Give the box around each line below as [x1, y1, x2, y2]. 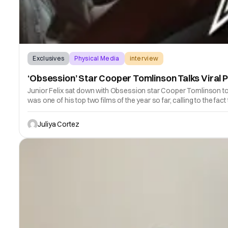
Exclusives [33, 54, 65, 62]
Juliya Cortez [38, 119, 79, 129]
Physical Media [74, 54, 120, 62]
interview [129, 54, 159, 62]
